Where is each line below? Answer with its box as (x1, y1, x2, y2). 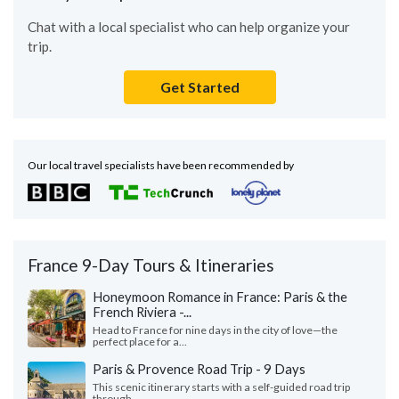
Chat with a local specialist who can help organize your (28, 18, 350, 35)
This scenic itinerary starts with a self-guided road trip (93, 379, 350, 394)
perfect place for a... (93, 334, 187, 348)
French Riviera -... (93, 303, 191, 320)
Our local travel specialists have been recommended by (28, 158, 294, 172)
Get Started (159, 77, 240, 95)
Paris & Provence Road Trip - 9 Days (93, 360, 305, 377)
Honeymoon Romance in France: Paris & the (93, 288, 347, 305)
